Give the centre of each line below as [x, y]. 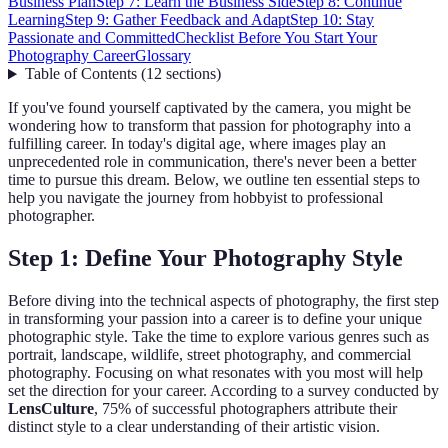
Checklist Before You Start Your [276, 38]
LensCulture [51, 409]
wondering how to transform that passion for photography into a [209, 126]
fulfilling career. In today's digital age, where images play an [197, 144]
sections [190, 74]
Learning [36, 20]
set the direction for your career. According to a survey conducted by [223, 391]
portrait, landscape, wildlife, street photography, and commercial [209, 355]
